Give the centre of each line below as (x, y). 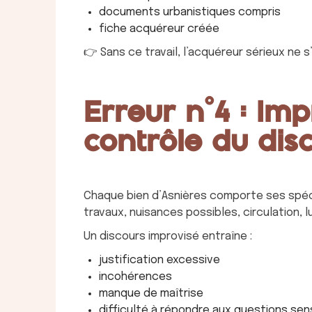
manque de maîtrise (151, 293)
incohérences (135, 276)
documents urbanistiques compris (190, 12)
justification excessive (159, 260)
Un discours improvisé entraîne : (168, 236)
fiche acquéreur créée (159, 29)
